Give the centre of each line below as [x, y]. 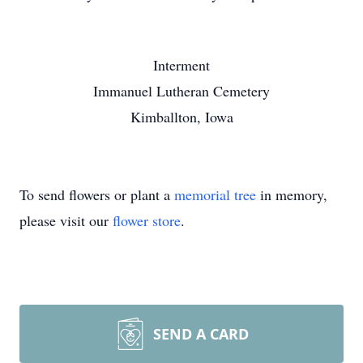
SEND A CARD [201, 334]
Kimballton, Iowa [181, 117]
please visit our [66, 220]
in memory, [292, 194]
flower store [147, 220]
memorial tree [215, 194]
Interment [181, 65]
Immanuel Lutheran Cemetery [181, 91]
